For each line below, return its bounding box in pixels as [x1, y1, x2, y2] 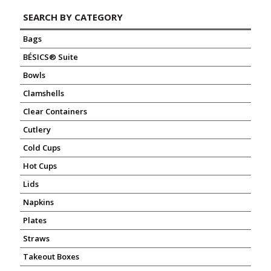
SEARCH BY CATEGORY [23, 11, 123, 23]
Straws [23, 233, 50, 244]
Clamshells [23, 88, 64, 99]
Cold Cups [23, 142, 60, 153]
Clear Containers [23, 106, 87, 117]
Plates [23, 215, 47, 226]
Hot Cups [23, 160, 57, 171]
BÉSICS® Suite [23, 51, 78, 62]
